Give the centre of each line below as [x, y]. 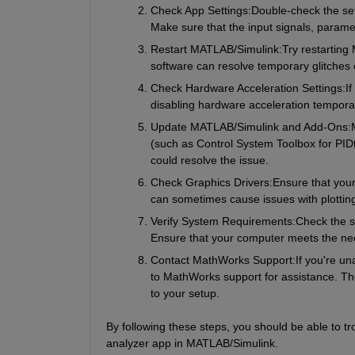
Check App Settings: [200, 10]
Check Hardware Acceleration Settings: [248, 88]
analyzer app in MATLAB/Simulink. [192, 343]
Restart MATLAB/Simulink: [216, 49]
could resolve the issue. [209, 160]
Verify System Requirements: [223, 221]
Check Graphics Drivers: [211, 182]
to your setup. [185, 293]
